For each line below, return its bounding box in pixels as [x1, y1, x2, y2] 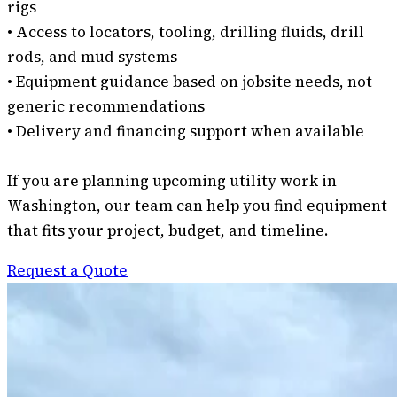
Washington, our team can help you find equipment [7, 194, 387, 216]
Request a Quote [7, 259, 128, 281]
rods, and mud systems [7, 45, 177, 67]
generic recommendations [7, 95, 205, 117]
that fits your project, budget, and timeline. [7, 219, 329, 241]
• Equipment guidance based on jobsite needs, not [7, 70, 372, 92]
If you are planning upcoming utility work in [7, 169, 337, 191]
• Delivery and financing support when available [7, 120, 364, 142]
